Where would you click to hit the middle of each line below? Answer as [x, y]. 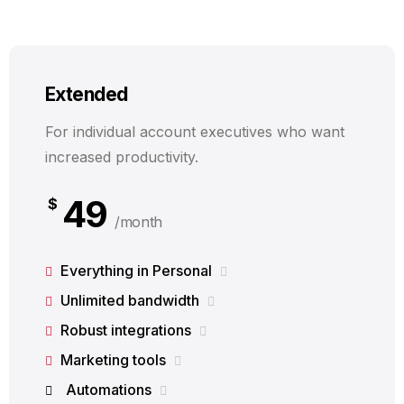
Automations [109, 390]
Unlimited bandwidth [130, 300]
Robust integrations [126, 330]
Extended [87, 94]
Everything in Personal [136, 271]
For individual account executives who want [195, 132]
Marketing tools [113, 360]
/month [138, 222]
